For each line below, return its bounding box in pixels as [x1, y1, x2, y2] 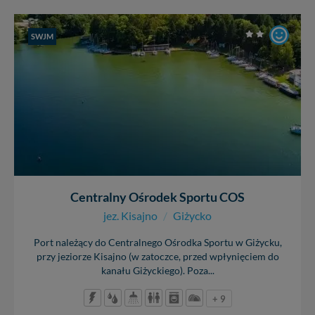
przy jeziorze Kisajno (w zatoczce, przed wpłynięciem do [36, 250, 279, 262]
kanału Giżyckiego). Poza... [101, 264, 214, 276]
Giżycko [173, 208, 212, 222]
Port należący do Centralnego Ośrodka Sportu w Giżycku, [33, 236, 282, 248]
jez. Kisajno [103, 208, 157, 222]
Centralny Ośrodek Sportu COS [70, 188, 245, 205]
